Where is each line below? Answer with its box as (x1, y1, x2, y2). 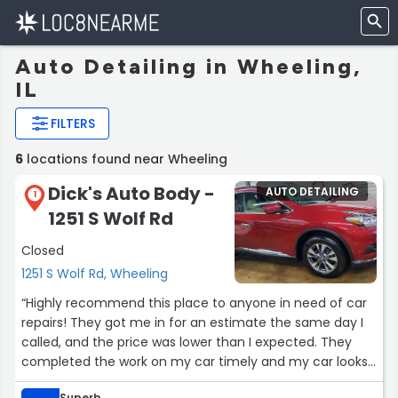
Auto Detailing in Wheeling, (15, 53, 362, 79)
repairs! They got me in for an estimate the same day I (21, 314, 363, 332)
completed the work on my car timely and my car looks (21, 353, 368, 371)
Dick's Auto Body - (48, 181, 215, 206)
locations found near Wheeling (23, 150, 227, 168)
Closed (21, 242, 64, 260)
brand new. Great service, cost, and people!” (21, 372, 295, 391)
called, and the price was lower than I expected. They (21, 333, 352, 352)
